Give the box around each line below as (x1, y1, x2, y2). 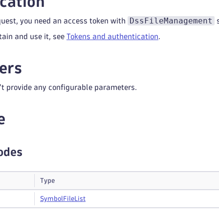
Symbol (40, 196, 63, 202)
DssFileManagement (130, 16, 213, 25)
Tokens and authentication (66, 33, 158, 40)
